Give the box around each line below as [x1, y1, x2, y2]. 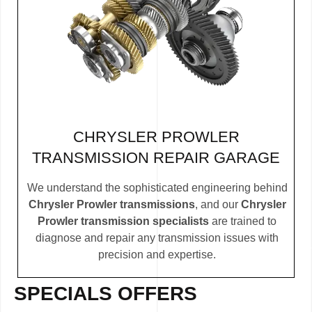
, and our [194, 198, 241, 211]
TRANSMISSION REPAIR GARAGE [32, 148, 280, 166]
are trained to [212, 215, 276, 228]
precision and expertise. [98, 249, 216, 261]
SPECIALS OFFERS [14, 283, 197, 305]
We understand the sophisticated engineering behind [26, 182, 288, 194]
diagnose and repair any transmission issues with [36, 232, 279, 244]
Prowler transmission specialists [38, 215, 212, 228]
